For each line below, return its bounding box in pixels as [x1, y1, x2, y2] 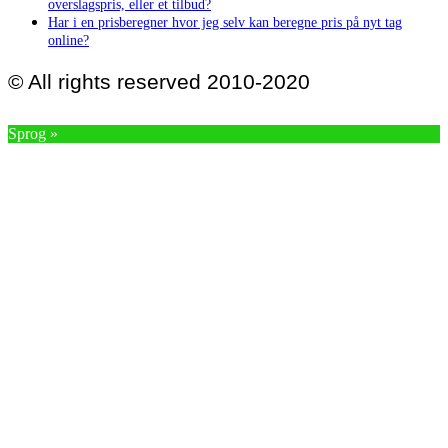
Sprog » [8, 124, 58, 142]
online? [48, 31, 89, 48]
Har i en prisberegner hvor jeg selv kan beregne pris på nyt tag [48, 13, 402, 30]
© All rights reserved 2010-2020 [8, 69, 310, 93]
